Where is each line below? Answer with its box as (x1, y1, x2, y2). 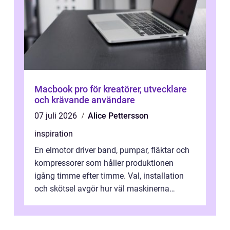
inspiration (34, 129, 73, 139)
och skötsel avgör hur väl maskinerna (34, 184, 169, 194)
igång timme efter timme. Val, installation (34, 171, 184, 181)
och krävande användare (34, 94, 135, 106)
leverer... (34, 197, 64, 207)
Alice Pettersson (88, 111, 148, 121)
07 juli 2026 (34, 111, 79, 121)
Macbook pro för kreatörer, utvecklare (34, 84, 187, 95)
